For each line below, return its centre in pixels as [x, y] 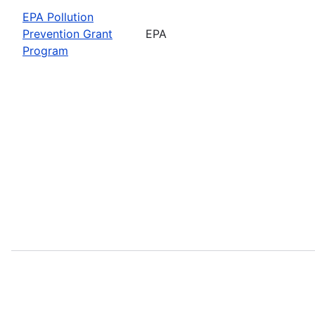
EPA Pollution [58, 17]
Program [45, 50]
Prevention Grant [67, 33]
